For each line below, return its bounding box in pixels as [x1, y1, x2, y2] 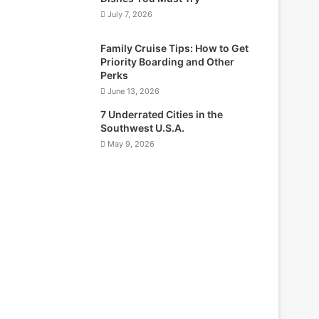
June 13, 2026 [108, 85, 160, 96]
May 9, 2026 [108, 138, 155, 149]
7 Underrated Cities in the [100, 108, 224, 120]
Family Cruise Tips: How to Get [100, 41, 249, 54]
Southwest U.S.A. [100, 121, 185, 134]
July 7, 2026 [108, 9, 153, 19]
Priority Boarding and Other [100, 55, 235, 68]
